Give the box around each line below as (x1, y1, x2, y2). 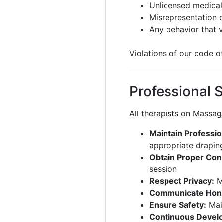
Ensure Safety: (149, 200, 206, 210)
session (149, 164, 177, 174)
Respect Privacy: (149, 176, 214, 186)
